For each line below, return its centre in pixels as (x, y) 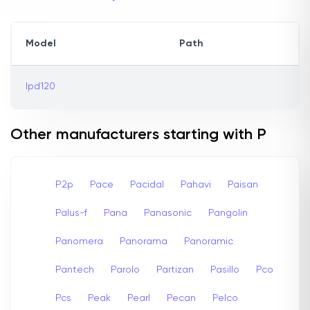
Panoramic (209, 241)
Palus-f (71, 213)
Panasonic (168, 213)
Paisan (243, 184)
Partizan (175, 270)
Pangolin (228, 213)
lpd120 (40, 87)
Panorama (144, 241)
